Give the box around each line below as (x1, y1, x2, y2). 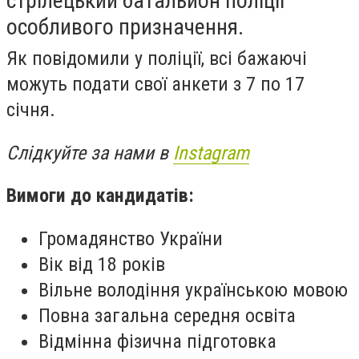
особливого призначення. (6, 14, 244, 40)
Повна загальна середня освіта (38, 304, 296, 327)
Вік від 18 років (38, 252, 165, 276)
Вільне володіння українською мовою (38, 278, 348, 301)
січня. (6, 99, 55, 121)
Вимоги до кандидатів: (6, 184, 194, 208)
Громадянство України (38, 227, 223, 250)
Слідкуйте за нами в (6, 141, 173, 164)
